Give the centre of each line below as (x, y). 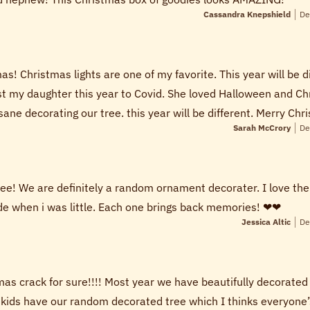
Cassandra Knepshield (247, 15)
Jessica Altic (266, 222)
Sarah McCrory (262, 128)
